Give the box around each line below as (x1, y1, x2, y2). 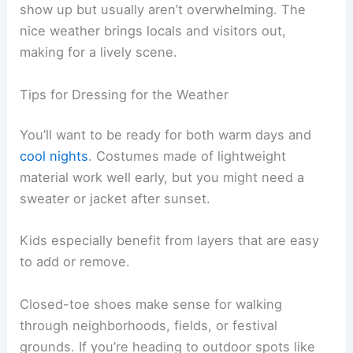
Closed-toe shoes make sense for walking (20, 295, 283, 312)
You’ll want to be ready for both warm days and (20, 127, 312, 143)
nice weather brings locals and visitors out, (20, 23, 287, 39)
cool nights (20, 148, 89, 165)
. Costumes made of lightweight (88, 148, 287, 165)
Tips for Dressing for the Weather (20, 86, 229, 102)
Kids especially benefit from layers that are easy (20, 232, 320, 249)
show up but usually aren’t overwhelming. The (20, 2, 307, 18)
